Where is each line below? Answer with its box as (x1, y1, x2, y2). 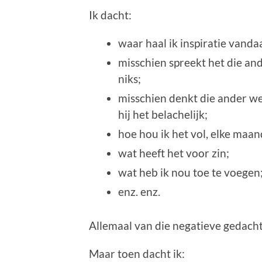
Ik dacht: (89, 8, 132, 22)
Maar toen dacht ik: (89, 246, 185, 260)
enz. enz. (118, 184, 160, 198)
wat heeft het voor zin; (118, 146, 229, 160)
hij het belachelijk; (118, 107, 208, 121)
